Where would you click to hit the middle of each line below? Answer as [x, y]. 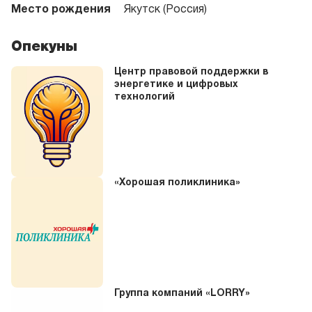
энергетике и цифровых [176, 85]
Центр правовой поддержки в [191, 72]
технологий [145, 97]
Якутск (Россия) [165, 10]
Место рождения [61, 10]
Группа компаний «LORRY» [182, 294]
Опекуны [44, 47]
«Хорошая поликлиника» [177, 183]
